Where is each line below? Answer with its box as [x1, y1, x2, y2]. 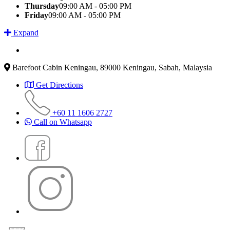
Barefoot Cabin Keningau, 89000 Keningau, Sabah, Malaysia [12, 63, 212, 72]
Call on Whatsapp [34, 117, 92, 126]
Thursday [25, 1, 59, 10]
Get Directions [36, 80, 83, 89]
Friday [25, 10, 48, 20]
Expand [11, 28, 39, 37]
